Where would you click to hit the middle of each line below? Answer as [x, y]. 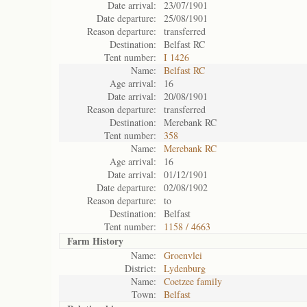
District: [140, 268]
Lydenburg [185, 268]
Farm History [95, 241]
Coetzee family [193, 281]
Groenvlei [183, 255]
